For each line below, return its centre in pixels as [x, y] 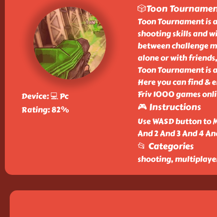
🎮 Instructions [169, 107]
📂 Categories [165, 146]
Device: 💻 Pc [45, 96]
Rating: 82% [45, 110]
